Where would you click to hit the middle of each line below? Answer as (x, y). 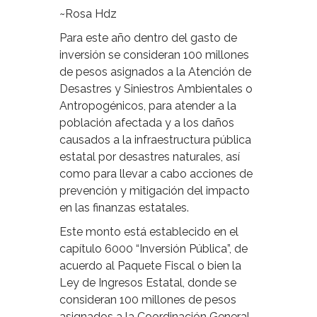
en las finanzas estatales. (124, 208)
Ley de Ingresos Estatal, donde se (148, 283)
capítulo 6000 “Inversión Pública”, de (154, 249)
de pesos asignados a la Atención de (155, 72)
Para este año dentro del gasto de (148, 38)
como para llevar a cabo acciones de (156, 174)
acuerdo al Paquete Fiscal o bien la (150, 266)
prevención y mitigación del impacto (155, 191)
